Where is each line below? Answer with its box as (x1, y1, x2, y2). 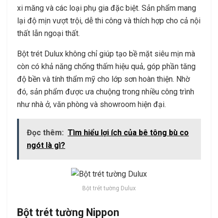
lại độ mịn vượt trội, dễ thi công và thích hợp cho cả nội (17, 16, 200, 26)
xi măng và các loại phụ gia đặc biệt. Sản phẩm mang (17, 3, 196, 13)
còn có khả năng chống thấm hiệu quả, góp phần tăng (17, 62, 196, 72)
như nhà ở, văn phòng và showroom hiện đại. (17, 100, 166, 109)
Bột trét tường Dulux (82, 185, 136, 192)
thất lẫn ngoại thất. (17, 29, 80, 38)
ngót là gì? (27, 141, 65, 150)
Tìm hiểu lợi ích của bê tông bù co (68, 128, 189, 138)
